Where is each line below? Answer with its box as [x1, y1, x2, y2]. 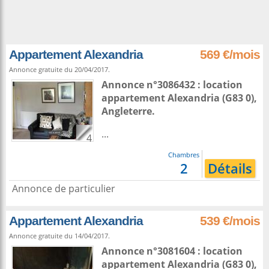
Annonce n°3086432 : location [101, 78, 243, 91]
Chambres [168, 150, 199, 159]
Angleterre [101, 104, 152, 118]
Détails [208, 159, 252, 178]
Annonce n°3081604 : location [101, 244, 243, 258]
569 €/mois [200, 47, 260, 61]
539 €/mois [200, 214, 260, 228]
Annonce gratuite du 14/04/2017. [9, 231, 110, 240]
